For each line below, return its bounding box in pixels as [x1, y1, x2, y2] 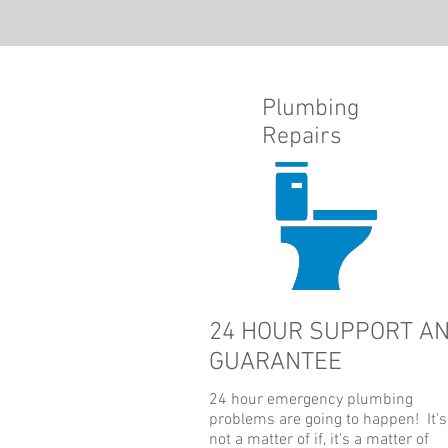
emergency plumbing [267, 390, 413, 410]
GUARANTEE [209, 348, 342, 378]
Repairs [262, 123, 342, 151]
